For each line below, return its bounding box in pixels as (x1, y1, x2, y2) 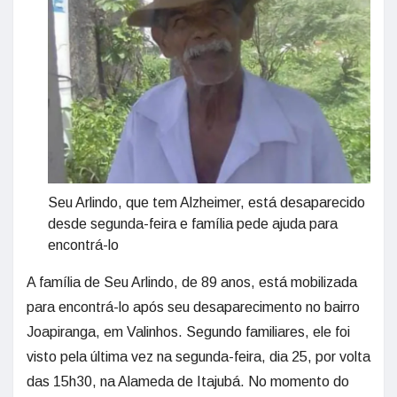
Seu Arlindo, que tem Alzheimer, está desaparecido (48, 195, 365, 211)
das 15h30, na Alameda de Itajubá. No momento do (27, 374, 349, 390)
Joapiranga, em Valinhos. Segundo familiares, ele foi (27, 324, 350, 340)
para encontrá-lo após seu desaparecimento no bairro (27, 300, 360, 315)
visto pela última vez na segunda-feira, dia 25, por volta (27, 349, 370, 365)
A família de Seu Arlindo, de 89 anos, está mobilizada (27, 275, 357, 291)
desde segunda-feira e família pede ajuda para (48, 216, 338, 232)
